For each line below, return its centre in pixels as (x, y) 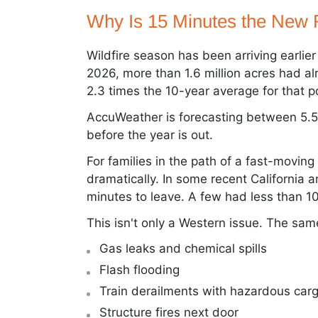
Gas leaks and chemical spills (183, 249)
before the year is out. (150, 135)
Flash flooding (139, 270)
